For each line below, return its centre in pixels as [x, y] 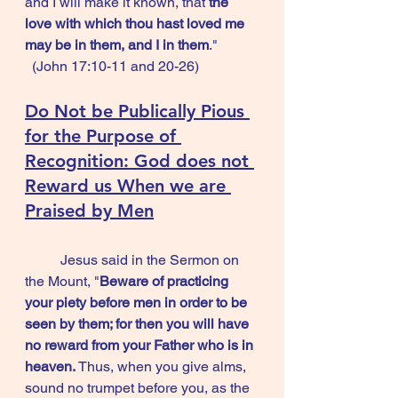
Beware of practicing [166, 281]
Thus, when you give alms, [163, 366]
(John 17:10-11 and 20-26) [112, 66]
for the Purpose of [103, 136]
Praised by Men [89, 211]
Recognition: [80, 161]
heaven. [50, 366]
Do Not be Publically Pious [137, 111]
